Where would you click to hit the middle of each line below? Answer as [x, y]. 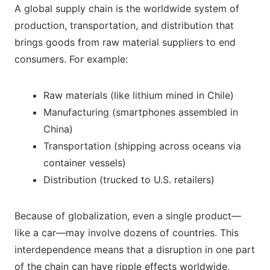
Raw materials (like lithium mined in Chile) [139, 96]
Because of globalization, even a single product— [128, 216]
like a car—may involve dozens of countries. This [127, 233]
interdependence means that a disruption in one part [135, 250]
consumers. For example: [71, 59]
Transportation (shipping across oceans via [142, 146]
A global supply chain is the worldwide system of [127, 9]
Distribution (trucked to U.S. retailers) [129, 180]
